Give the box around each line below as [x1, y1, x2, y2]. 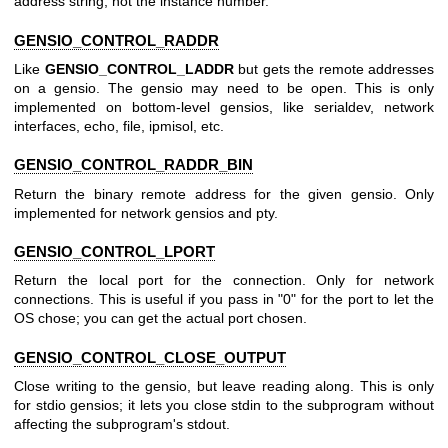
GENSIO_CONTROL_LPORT [14, 243, 215, 261]
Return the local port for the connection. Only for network [14, 272, 434, 289]
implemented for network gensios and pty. [14, 204, 278, 221]
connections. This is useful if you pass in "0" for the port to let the [14, 291, 434, 308]
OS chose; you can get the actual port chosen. [14, 310, 307, 327]
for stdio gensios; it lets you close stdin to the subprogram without [14, 396, 434, 413]
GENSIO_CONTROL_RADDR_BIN [14, 156, 253, 174]
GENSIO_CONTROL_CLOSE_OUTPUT [14, 348, 286, 366]
